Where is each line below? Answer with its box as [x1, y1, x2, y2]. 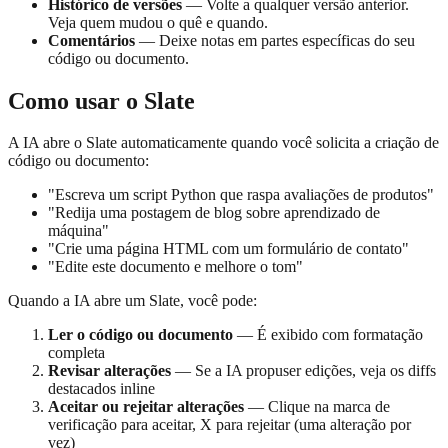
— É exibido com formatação [233, 326, 423, 344]
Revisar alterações [48, 362, 171, 380]
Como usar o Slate [8, 87, 195, 114]
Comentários [48, 31, 135, 49]
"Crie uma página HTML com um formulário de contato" [48, 240, 409, 258]
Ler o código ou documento [48, 326, 233, 344]
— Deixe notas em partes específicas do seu [135, 31, 415, 49]
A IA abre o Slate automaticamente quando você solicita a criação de [8, 134, 439, 152]
